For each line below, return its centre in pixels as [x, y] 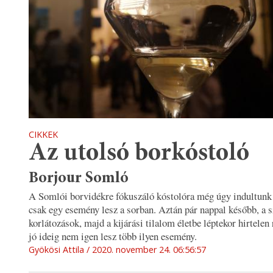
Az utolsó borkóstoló [139, 154]
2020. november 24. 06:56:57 [149, 250]
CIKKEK [43, 134]
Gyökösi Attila [56, 250]
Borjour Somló [79, 179]
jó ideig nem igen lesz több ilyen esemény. [115, 236]
